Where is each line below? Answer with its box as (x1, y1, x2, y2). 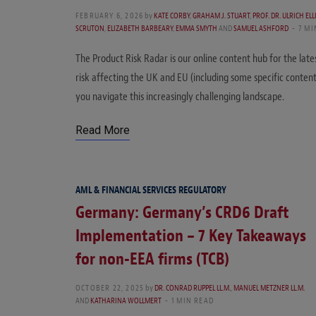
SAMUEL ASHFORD (233, 23, 288, 35)
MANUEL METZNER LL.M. (233, 282, 305, 294)
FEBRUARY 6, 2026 (75, 10, 144, 22)
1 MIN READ (171, 295, 214, 307)
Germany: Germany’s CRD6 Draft (75, 202, 289, 224)
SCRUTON (75, 23, 104, 35)
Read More (75, 123, 130, 138)
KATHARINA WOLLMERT (90, 295, 162, 307)
